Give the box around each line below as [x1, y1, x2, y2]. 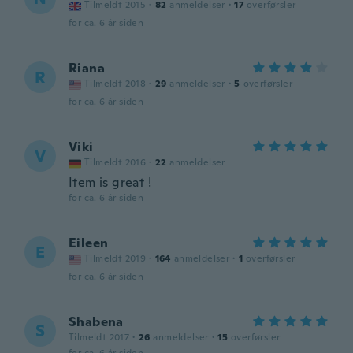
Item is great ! [69, 174, 151, 191]
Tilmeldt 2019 [84, 252, 147, 265]
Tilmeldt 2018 [84, 77, 147, 90]
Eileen [69, 235, 109, 251]
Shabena [69, 314, 124, 330]
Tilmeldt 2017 [69, 331, 130, 344]
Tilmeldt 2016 [84, 156, 147, 169]
